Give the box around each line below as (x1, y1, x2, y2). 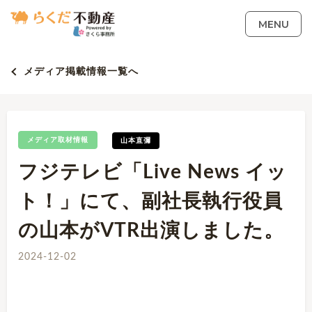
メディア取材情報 (27, 136, 88, 143)
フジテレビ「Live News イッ (18, 162, 287, 182)
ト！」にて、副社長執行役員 (18, 192, 283, 211)
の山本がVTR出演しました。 (18, 221, 284, 240)
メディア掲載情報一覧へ (24, 67, 139, 77)
